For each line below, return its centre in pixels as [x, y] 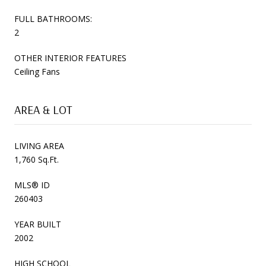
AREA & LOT [43, 109]
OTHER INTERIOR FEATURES [70, 58]
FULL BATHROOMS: [53, 18]
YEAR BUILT [38, 224]
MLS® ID [32, 185]
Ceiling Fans [37, 71]
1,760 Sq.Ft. [37, 159]
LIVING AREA [39, 145]
